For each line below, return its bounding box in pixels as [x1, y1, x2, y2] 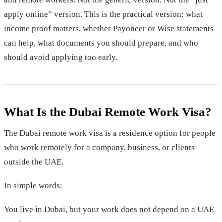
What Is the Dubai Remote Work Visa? [4, 105, 212, 118]
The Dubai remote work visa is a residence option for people [4, 128, 216, 138]
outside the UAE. [4, 157, 63, 166]
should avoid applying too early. [4, 52, 117, 62]
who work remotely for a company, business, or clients [4, 142, 195, 152]
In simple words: [4, 180, 62, 190]
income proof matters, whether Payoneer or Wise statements [4, 23, 214, 33]
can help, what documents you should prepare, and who [4, 38, 198, 48]
